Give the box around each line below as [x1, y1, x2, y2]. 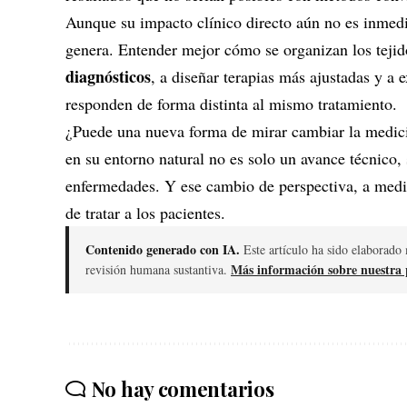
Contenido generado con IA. [85, 240, 240, 259]
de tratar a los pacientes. [65, 202, 225, 223]
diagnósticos [65, 65, 151, 88]
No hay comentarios [91, 375, 274, 402]
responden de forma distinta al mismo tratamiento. [65, 93, 397, 114]
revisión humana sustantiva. [85, 261, 231, 278]
